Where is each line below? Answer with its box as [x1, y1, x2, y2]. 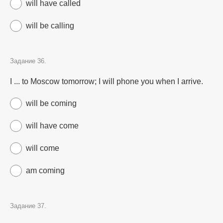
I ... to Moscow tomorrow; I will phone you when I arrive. [10, 77, 203, 86]
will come [26, 144, 59, 152]
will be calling [26, 21, 74, 30]
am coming [26, 166, 65, 175]
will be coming [26, 99, 77, 108]
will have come [26, 121, 79, 130]
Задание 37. [10, 202, 46, 210]
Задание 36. [10, 57, 46, 65]
